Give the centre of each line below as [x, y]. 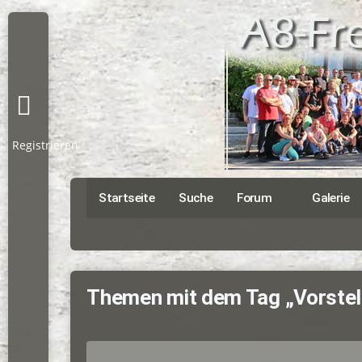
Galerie [331, 198]
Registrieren [45, 145]
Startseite [127, 198]
